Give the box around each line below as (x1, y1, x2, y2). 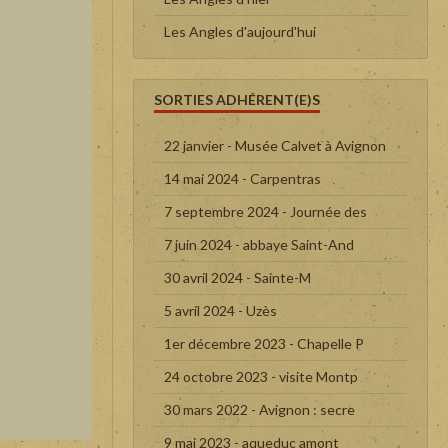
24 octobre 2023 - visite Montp (164, 367, 358, 385)
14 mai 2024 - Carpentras (164, 169, 321, 187)
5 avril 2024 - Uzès (164, 301, 277, 319)
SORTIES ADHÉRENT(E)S (154, 90, 320, 108)
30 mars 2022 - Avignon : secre (164, 400, 355, 418)
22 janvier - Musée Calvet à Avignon (164, 136, 386, 154)
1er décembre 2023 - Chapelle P (164, 334, 364, 352)
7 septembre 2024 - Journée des (164, 202, 367, 220)
